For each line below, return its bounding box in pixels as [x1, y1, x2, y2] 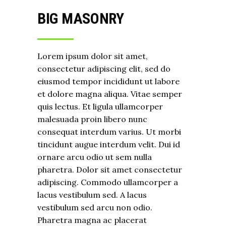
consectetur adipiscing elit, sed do [37, 64, 171, 74]
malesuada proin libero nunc [37, 114, 147, 124]
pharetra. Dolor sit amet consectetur [37, 164, 182, 175]
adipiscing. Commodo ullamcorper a [37, 177, 178, 187]
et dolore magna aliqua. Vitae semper [37, 89, 182, 99]
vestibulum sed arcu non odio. [37, 202, 152, 212]
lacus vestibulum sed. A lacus [37, 190, 147, 200]
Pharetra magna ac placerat [37, 215, 147, 225]
